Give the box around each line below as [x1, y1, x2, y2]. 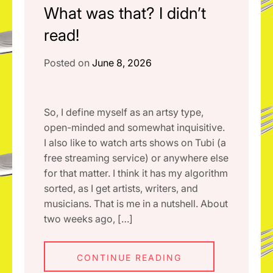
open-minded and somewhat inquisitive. [44, 121, 225, 133]
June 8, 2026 [92, 57, 152, 69]
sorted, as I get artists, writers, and [44, 182, 198, 194]
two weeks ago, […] [44, 213, 133, 225]
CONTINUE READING [77, 252, 182, 263]
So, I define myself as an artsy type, [44, 106, 204, 118]
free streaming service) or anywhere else [44, 152, 229, 164]
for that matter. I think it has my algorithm [44, 167, 228, 179]
